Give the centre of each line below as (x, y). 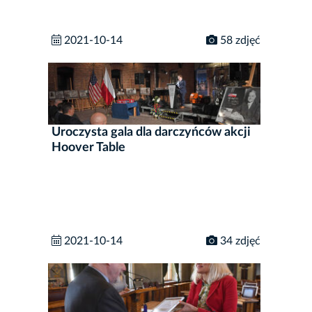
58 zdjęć (239, 40)
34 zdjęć (239, 241)
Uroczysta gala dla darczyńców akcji (151, 133)
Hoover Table (88, 148)
